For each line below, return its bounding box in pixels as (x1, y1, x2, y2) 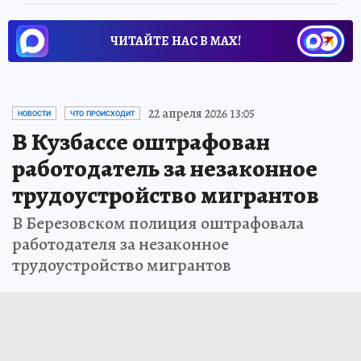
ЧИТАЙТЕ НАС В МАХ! (110, 31, 241, 50)
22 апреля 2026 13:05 (148, 104, 255, 122)
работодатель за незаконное (12, 151, 317, 185)
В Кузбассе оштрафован (12, 125, 270, 158)
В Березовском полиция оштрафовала (12, 210, 304, 235)
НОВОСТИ (18, 109, 51, 118)
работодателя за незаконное (12, 231, 229, 256)
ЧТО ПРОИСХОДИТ (70, 109, 135, 118)
